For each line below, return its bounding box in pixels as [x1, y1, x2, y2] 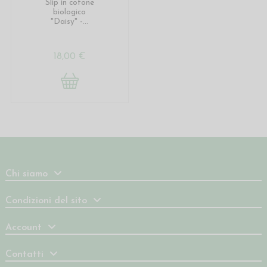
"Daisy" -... [51, 17, 89, 26]
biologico [53, 8, 86, 16]
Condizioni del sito [5, 195, 87, 206]
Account [5, 222, 42, 232]
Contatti [5, 249, 44, 259]
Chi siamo [5, 169, 48, 179]
